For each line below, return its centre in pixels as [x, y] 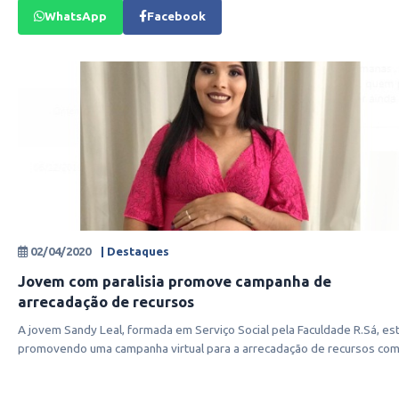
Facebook [176, 16]
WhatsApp [76, 16]
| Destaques [135, 251]
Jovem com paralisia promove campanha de [175, 281]
